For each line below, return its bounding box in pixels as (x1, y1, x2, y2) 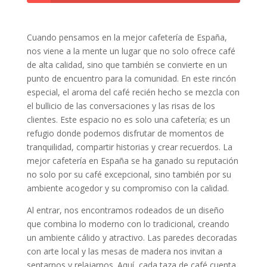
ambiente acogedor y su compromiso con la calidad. (26, 182, 229, 194)
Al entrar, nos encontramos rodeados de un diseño (26, 204, 224, 216)
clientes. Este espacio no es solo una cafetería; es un (26, 113, 230, 125)
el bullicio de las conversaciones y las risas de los (26, 100, 215, 111)
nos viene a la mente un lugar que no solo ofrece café (26, 45, 235, 57)
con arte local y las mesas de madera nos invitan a (26, 245, 222, 257)
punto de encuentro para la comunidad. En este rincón (26, 72, 236, 84)
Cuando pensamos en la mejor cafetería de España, (26, 31, 227, 43)
